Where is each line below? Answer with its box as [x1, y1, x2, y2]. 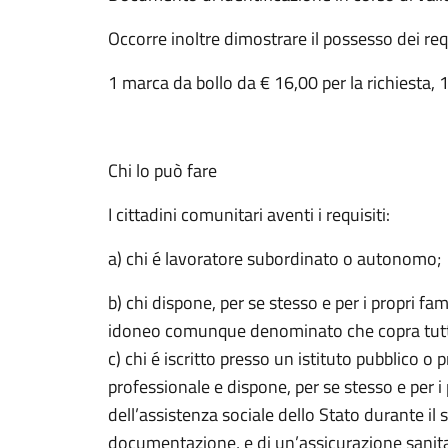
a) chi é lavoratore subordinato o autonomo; [108, 245, 441, 272]
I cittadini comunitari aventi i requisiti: [108, 201, 390, 228]
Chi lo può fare [108, 157, 217, 184]
